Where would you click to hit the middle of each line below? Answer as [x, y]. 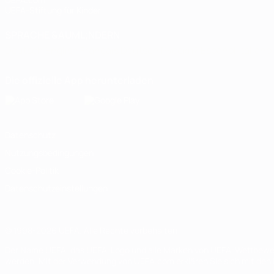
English [63, 50]
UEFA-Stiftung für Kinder [53, 10]
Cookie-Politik [32, 170]
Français [100, 50]
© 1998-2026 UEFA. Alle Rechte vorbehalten [91, 230]
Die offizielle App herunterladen [79, 80]
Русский [181, 50]
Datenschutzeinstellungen [56, 188]
